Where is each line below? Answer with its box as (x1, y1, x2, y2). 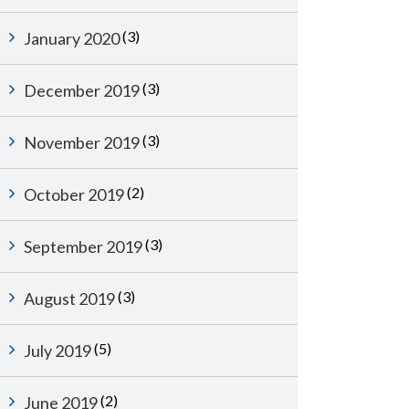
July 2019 (24, 341, 91, 361)
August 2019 (24, 288, 115, 309)
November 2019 (24, 132, 140, 152)
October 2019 (24, 184, 124, 204)
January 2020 (24, 28, 120, 48)
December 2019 (24, 80, 140, 100)
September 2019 (24, 236, 142, 257)
